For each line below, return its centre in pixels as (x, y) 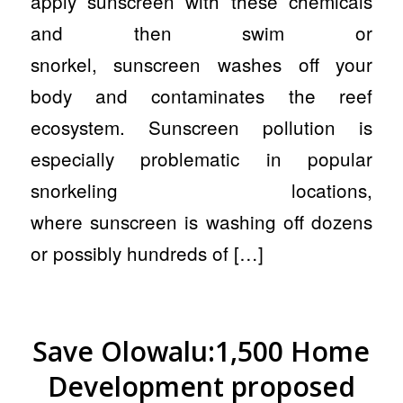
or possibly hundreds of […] (147, 252)
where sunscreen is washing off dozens (201, 221)
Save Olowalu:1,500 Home (201, 352)
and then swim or (201, 32)
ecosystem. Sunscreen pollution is (201, 126)
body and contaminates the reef (201, 95)
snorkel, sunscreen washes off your (201, 63)
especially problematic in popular (201, 158)
